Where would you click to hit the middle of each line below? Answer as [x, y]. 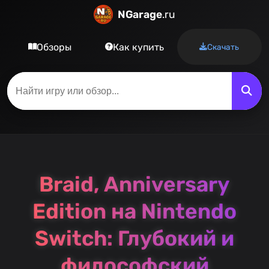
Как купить [138, 47]
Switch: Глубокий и [134, 239]
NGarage [140, 14]
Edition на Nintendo [134, 212]
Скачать [223, 47]
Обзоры [54, 47]
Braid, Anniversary [134, 185]
